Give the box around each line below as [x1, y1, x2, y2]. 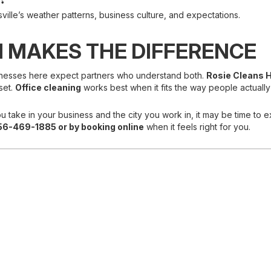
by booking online [69, 122, 144, 132]
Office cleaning [15, 82, 81, 93]
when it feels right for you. [144, 122, 250, 132]
